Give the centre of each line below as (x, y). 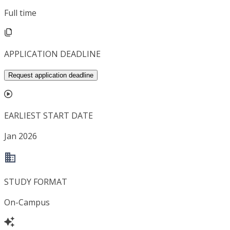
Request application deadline (51, 75)
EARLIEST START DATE (49, 116)
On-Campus (27, 203)
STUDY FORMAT (36, 182)
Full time (20, 13)
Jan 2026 (21, 136)
